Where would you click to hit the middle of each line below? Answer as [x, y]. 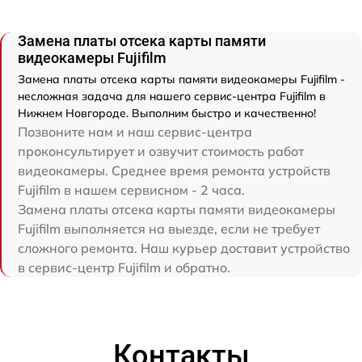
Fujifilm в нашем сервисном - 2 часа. [131, 190]
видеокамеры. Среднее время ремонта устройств [174, 171]
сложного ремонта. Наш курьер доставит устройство [184, 248]
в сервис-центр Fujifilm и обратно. [124, 268]
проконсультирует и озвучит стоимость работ [161, 152]
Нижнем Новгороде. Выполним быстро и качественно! [167, 114]
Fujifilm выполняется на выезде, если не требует [169, 229]
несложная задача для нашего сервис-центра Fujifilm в [172, 97]
